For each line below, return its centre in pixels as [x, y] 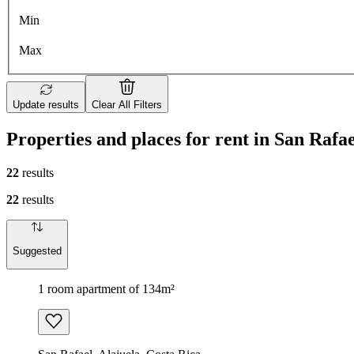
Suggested [37, 250]
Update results [46, 105]
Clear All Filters [127, 105]
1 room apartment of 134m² [106, 288]
